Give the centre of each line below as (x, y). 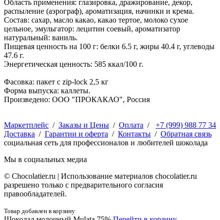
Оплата (131, 125)
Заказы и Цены (84, 125)
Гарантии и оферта (76, 134)
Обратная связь (186, 134)
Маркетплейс (26, 125)
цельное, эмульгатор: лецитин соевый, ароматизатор (92, 29)
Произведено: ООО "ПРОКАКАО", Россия (77, 100)
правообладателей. (35, 194)
